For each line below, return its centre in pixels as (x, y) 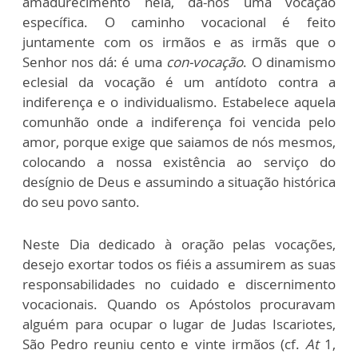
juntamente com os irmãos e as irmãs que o (179, 42)
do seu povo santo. (81, 202)
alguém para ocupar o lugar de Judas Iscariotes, (179, 324)
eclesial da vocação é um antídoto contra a (179, 82)
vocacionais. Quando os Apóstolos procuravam (179, 304)
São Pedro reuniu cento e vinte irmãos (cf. (161, 344)
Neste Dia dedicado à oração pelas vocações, (179, 244)
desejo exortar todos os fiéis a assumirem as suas (179, 264)
